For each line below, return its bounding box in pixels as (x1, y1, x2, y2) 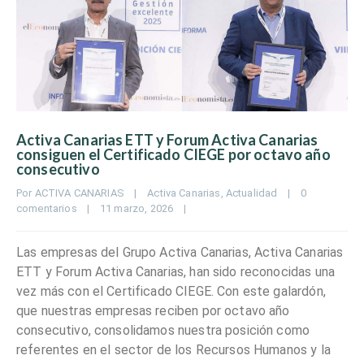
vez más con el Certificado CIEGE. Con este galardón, (16, 283, 326, 299)
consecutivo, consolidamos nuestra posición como (16, 322, 310, 338)
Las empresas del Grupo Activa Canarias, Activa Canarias (16, 244, 344, 260)
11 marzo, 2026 (100, 201, 184, 214)
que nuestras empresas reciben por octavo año (16, 302, 290, 318)
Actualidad (225, 186, 278, 199)
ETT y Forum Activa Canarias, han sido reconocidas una (16, 263, 335, 279)
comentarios (16, 201, 77, 214)
